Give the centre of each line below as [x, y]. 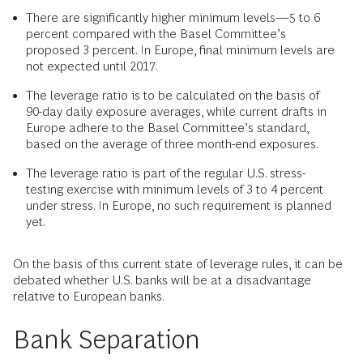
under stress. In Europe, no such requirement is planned [179, 205]
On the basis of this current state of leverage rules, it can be [178, 263]
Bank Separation [107, 339]
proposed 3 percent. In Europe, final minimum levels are [180, 49]
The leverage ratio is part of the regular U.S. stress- [166, 173]
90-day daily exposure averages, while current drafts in [176, 111]
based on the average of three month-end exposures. [172, 143]
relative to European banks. [89, 296]
